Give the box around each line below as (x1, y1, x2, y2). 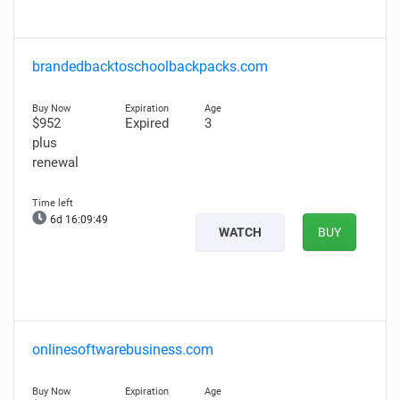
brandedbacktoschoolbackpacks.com (32, 58, 268, 75)
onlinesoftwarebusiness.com (32, 341, 213, 358)
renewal (32, 154, 79, 171)
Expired (124, 115, 169, 131)
